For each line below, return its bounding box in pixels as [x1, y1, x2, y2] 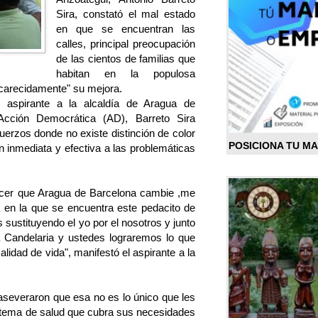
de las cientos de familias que [56, 53, 195, 65]
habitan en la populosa [56, 67, 195, 80]
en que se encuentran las [56, 23, 195, 35]
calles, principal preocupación [56, 38, 195, 50]
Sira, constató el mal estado [56, 8, 195, 21]
